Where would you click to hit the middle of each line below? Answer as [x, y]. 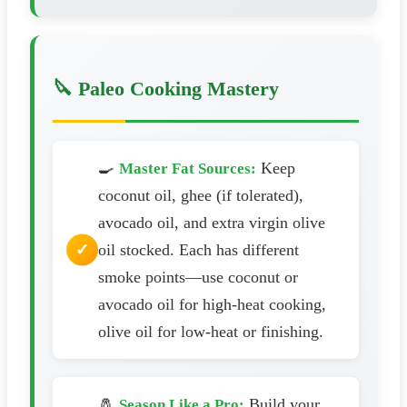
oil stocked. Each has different [199, 249]
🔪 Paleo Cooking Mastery [166, 88]
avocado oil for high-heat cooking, [212, 304]
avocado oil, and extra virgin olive [212, 222]
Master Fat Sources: [188, 168]
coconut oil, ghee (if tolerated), [201, 195]
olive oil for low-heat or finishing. [211, 331]
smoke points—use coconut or [198, 277]
